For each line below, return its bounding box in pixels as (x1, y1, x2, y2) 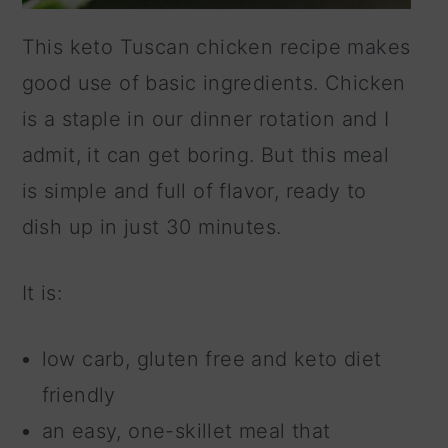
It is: (21, 280, 63, 305)
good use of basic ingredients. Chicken (21, 70, 406, 95)
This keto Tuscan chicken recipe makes (21, 34, 411, 59)
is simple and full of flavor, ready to (21, 178, 367, 203)
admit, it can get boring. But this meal (21, 142, 390, 167)
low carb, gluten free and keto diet (41, 346, 382, 371)
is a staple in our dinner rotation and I (21, 106, 390, 131)
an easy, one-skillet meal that (41, 418, 331, 443)
